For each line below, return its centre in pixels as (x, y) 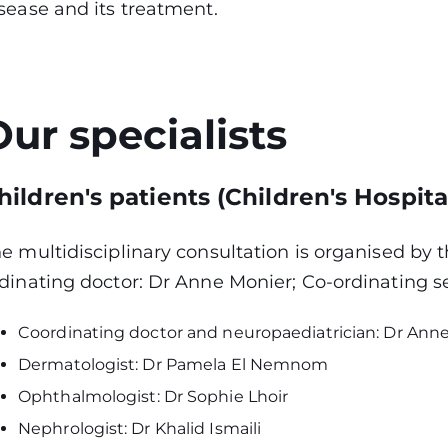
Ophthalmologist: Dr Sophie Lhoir (153, 396)
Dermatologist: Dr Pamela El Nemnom (173, 364)
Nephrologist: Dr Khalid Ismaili (140, 428)
